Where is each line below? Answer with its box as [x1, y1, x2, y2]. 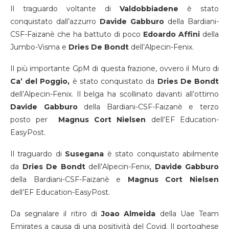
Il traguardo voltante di [10, 4, 120, 14]
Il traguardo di [10, 149, 65, 159]
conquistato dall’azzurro [10, 17, 100, 27]
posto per [10, 115, 58, 125]
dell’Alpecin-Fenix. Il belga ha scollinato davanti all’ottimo [10, 89, 219, 99]
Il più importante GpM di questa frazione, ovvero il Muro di [10, 64, 219, 74]
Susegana [65, 149, 107, 159]
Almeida [124, 209, 156, 219]
